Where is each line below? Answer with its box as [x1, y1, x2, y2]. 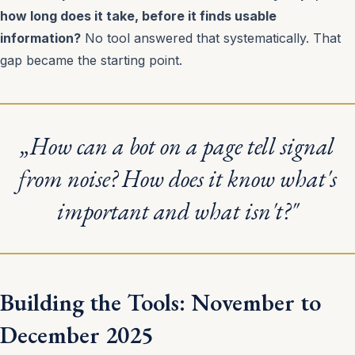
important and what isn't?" [57, 196, 298, 227]
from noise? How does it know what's [18, 163, 337, 194]
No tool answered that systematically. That [81, 30, 341, 46]
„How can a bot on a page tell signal [21, 131, 334, 162]
